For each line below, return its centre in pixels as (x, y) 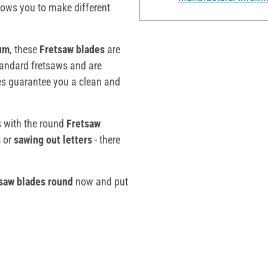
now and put (100, 181)
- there (106, 139)
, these (25, 49)
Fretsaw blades (73, 49)
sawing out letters (53, 139)
